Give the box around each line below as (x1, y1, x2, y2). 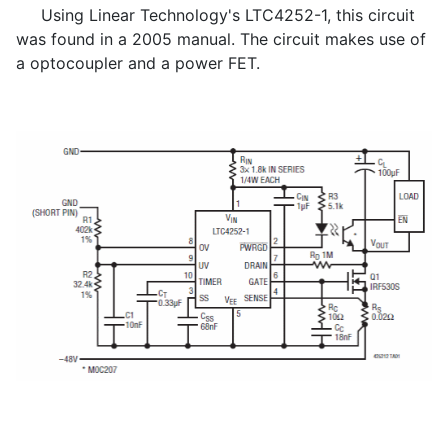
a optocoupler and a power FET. (16, 53, 260, 74)
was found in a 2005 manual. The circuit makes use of (16, 29, 426, 50)
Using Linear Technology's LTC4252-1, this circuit (16, 5, 415, 26)
